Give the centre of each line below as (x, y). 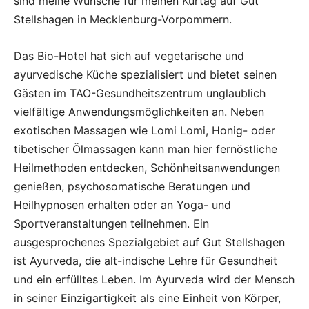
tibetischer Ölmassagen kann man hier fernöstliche (146, 149)
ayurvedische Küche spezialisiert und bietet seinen (145, 74)
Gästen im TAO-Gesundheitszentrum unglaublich (140, 93)
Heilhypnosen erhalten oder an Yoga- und (122, 205)
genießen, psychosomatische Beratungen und (132, 186)
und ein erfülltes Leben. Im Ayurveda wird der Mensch (154, 279)
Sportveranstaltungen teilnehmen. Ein (111, 223)
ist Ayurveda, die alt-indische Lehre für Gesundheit (146, 261)
